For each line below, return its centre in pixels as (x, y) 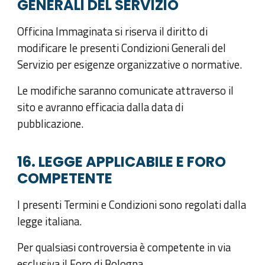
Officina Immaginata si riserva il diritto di (113, 32)
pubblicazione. (51, 124)
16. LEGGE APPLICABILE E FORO (122, 161)
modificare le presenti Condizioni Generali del (122, 48)
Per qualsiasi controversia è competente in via (124, 247)
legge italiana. (50, 221)
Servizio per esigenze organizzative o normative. (130, 65)
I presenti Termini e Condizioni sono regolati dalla (132, 204)
